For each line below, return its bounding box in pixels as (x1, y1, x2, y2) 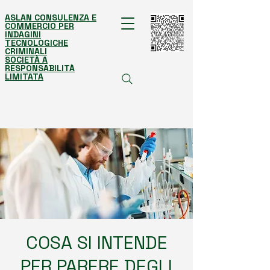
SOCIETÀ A (5, 54, 48, 65)
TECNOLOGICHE (5, 37, 68, 48)
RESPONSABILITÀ (5, 63, 75, 74)
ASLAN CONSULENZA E (5, 12, 96, 23)
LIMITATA (5, 71, 43, 82)
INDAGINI (5, 29, 41, 40)
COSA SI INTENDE (25, 231, 168, 254)
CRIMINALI (5, 46, 47, 57)
